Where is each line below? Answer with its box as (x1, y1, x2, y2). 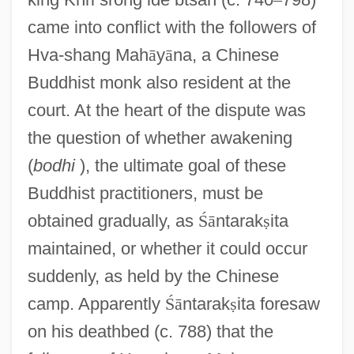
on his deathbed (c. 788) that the (27, 321, 273, 341)
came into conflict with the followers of (27, 17, 316, 37)
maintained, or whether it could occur (27, 238, 307, 258)
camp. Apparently (27, 293, 165, 314)
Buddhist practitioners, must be (27, 183, 263, 203)
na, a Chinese (172, 44, 279, 65)
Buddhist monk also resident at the (27, 72, 291, 92)
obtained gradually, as (27, 210, 198, 231)
